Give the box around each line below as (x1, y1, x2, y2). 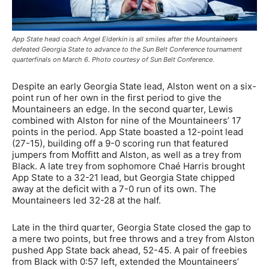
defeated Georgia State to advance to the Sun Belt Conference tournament (12, 45, 242, 54)
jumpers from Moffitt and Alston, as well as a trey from (12, 149, 241, 161)
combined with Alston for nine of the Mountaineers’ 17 (12, 115, 241, 127)
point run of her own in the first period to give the (12, 92, 222, 104)
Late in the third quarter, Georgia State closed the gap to (12, 222, 251, 234)
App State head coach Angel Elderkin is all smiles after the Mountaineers (12, 35, 238, 44)
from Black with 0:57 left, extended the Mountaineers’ (12, 256, 239, 268)
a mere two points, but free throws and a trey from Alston (12, 233, 255, 245)
